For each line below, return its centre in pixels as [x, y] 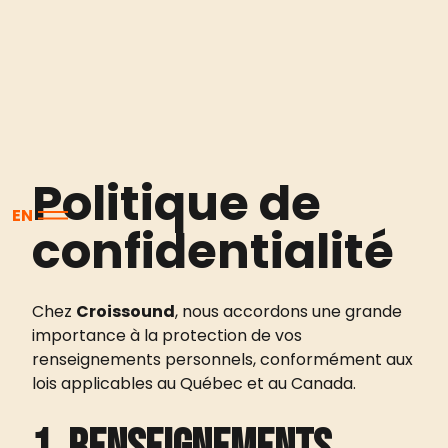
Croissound [125, 311]
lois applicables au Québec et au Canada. [194, 383]
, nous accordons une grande [288, 311]
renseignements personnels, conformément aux [222, 359]
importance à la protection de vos [167, 335]
